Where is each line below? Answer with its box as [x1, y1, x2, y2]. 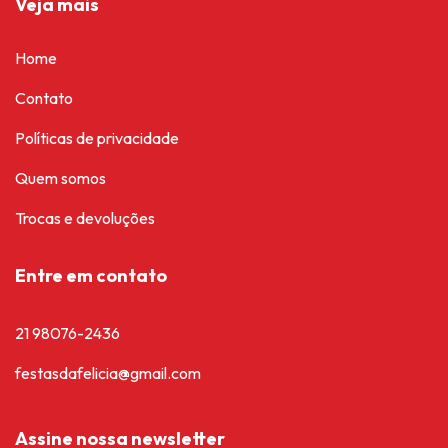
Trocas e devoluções [15, 207, 155, 228]
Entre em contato [15, 263, 167, 287]
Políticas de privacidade [15, 127, 179, 148]
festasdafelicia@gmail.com [15, 362, 201, 383]
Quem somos [15, 167, 106, 188]
